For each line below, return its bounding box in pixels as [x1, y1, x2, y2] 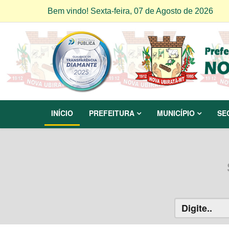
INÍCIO [51, 108, 73, 119]
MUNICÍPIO [157, 108, 195, 119]
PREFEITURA [89, 108, 134, 119]
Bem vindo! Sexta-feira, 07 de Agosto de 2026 [48, 7, 215, 15]
